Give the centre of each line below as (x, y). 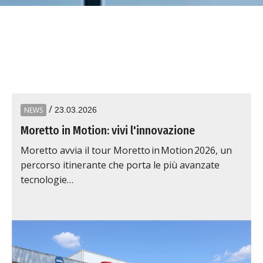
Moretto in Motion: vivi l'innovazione (108, 130)
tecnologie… (47, 180)
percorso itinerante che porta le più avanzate (120, 165)
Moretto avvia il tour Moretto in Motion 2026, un (126, 150)
